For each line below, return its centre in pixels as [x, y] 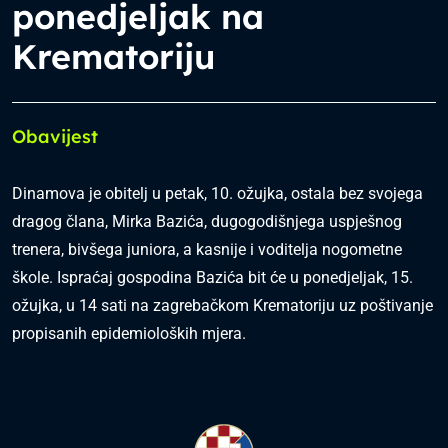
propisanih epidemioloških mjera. [129, 333]
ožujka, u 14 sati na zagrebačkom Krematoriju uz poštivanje [222, 305]
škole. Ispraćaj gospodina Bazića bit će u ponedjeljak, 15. [212, 277]
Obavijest [55, 136]
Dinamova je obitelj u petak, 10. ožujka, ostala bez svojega [217, 193]
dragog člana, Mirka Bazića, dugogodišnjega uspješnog [207, 221]
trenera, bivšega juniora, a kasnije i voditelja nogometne [207, 249]
